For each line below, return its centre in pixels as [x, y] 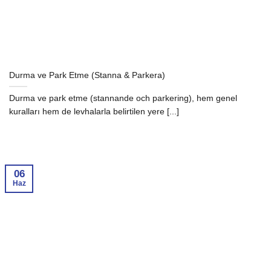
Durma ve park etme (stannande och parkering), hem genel [123, 98]
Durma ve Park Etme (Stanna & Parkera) [87, 75]
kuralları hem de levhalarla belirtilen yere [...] [94, 111]
